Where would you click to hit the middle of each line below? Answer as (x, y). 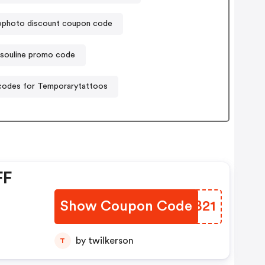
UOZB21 (189, 207)
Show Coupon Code (126, 207)
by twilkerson (111, 241)
